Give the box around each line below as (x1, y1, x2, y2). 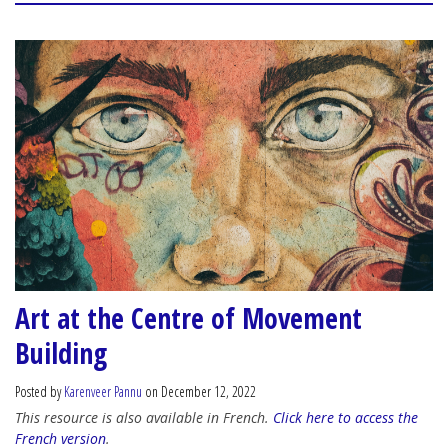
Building (15, 333, 107, 372)
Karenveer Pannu (64, 381, 142, 401)
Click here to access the (273, 407, 418, 427)
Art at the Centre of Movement (15, 298, 362, 337)
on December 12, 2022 (142, 381, 256, 401)
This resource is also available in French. (15, 407, 273, 427)
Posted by (15, 381, 64, 401)
